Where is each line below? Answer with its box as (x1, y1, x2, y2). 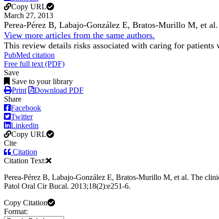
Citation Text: (4, 156, 46, 165)
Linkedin (11, 121, 39, 130)
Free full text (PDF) (4, 60, 65, 68)
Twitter (11, 112, 33, 121)
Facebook (11, 104, 41, 112)
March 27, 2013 (4, 11, 53, 20)
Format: (4, 207, 28, 216)
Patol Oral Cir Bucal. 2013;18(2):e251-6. (4, 182, 131, 191)
